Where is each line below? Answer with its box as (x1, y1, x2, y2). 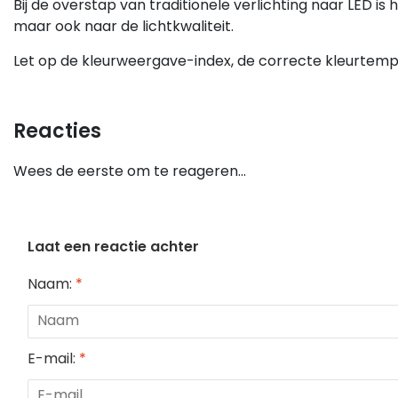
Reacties (13, 117, 101, 145)
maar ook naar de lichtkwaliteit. (13, 15, 234, 36)
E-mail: (28, 348, 79, 369)
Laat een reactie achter (28, 236, 199, 257)
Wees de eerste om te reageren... (13, 161, 246, 181)
